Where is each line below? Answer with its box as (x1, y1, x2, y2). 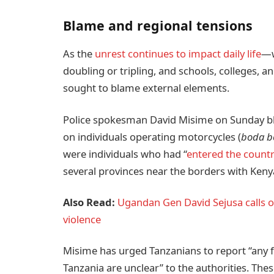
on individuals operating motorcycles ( (63, 129, 241, 144)
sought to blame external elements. (63, 81, 229, 95)
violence (63, 212, 101, 226)
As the (63, 46, 95, 61)
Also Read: (63, 194, 117, 209)
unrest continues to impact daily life (95, 46, 261, 61)
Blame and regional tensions (63, 17, 253, 35)
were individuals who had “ (63, 146, 187, 161)
